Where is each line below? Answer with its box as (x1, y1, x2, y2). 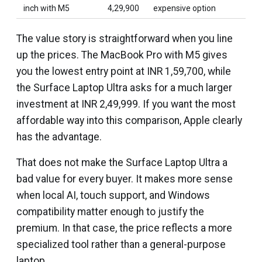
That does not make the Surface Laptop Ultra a (16, 156, 227, 168)
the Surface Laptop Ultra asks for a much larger (16, 81, 232, 94)
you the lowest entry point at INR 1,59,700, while (16, 65, 231, 77)
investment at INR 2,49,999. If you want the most (16, 98, 236, 110)
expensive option (153, 3, 216, 13)
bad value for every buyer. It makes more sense (16, 173, 233, 185)
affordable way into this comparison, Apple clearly (16, 114, 242, 126)
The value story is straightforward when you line (16, 32, 233, 44)
